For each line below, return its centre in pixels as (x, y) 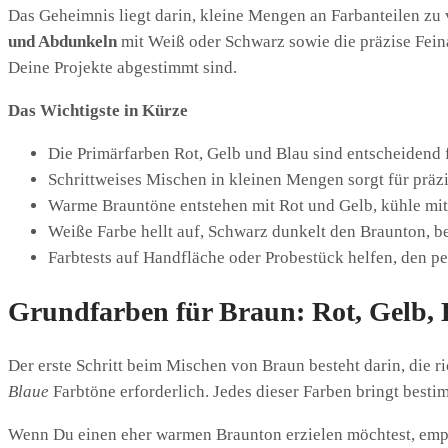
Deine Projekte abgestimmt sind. (122, 67)
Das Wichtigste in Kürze (98, 110)
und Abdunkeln (62, 41)
